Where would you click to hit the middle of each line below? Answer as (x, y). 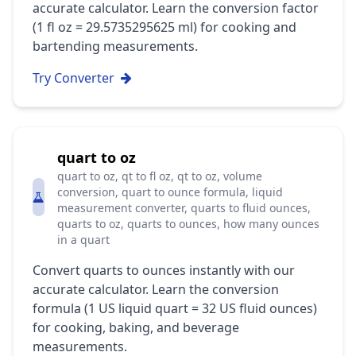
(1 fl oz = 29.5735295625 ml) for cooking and (164, 27)
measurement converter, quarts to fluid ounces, (184, 208)
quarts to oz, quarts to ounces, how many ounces (188, 224)
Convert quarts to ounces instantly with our (164, 270)
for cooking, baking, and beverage (136, 327)
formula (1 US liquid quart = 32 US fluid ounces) (175, 308)
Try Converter (74, 78)
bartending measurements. (115, 46)
